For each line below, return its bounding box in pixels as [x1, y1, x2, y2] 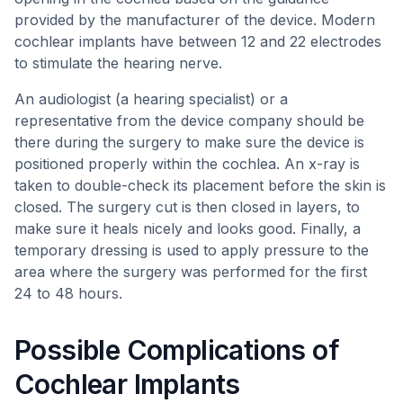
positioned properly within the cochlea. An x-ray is [14, 155, 360, 173]
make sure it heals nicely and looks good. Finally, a [14, 219, 361, 237]
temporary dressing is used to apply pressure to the [14, 241, 369, 259]
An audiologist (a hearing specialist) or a [14, 90, 288, 108]
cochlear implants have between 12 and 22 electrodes [14, 32, 381, 50]
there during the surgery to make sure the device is [14, 133, 364, 151]
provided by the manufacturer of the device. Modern [14, 11, 375, 29]
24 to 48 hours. [14, 284, 122, 302]
